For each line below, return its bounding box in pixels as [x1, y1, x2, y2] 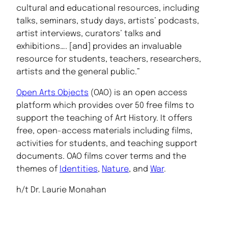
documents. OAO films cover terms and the [16, 152, 186, 161]
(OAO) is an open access [89, 89, 187, 98]
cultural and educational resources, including [16, 4, 199, 13]
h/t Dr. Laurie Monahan [16, 186, 106, 195]
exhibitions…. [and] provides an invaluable [16, 42, 182, 51]
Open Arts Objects [16, 89, 89, 98]
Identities [60, 165, 98, 174]
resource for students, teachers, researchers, [16, 55, 201, 64]
